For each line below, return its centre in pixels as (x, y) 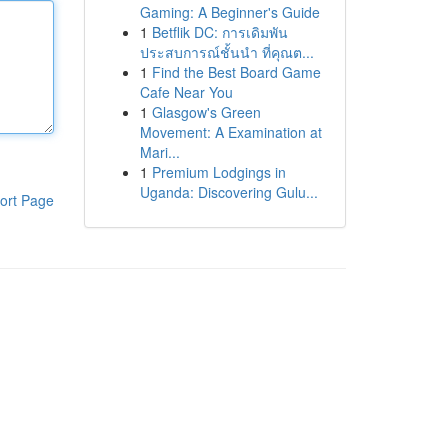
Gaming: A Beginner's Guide (229, 12)
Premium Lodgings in (218, 172)
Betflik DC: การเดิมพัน (219, 32)
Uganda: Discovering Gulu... (228, 192)
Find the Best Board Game (236, 72)
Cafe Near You (186, 92)
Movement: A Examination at (230, 132)
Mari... (159, 152)
